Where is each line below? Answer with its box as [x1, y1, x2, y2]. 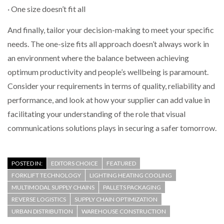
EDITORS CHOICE [51, 159, 98, 167]
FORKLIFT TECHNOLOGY [11, 171, 81, 179]
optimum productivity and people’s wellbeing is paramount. [7, 67, 208, 77]
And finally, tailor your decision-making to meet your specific [7, 25, 214, 35]
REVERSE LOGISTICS [11, 195, 66, 203]
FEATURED [106, 159, 136, 167]
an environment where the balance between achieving [7, 53, 189, 63]
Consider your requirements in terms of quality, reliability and [7, 81, 215, 91]
